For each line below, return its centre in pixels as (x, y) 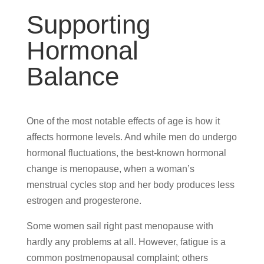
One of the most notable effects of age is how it (123, 121)
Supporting (88, 24)
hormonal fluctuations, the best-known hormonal (126, 153)
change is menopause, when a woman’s (110, 169)
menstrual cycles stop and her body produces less (130, 184)
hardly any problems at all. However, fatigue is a (126, 242)
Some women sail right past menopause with (120, 226)
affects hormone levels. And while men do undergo (131, 137)
